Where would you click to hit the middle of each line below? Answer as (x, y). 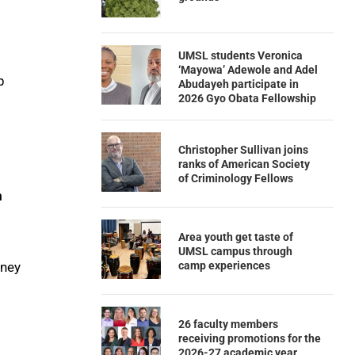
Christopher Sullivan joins (243, 149)
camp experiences (224, 265)
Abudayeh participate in (238, 84)
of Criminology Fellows (235, 178)
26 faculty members (228, 324)
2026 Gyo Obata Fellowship (247, 98)
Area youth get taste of (235, 237)
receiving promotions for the (249, 338)
